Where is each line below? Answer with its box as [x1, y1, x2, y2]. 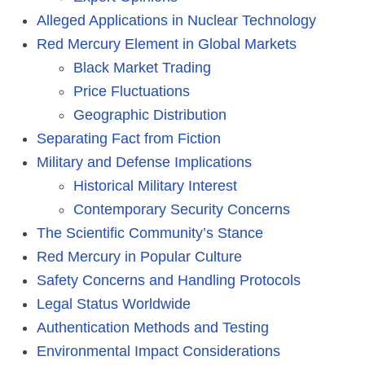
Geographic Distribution [73, 106, 226, 123]
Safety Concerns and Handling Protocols [37, 271, 301, 288]
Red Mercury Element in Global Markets [37, 35, 297, 52]
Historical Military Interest [73, 177, 237, 194]
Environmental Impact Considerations [37, 342, 280, 359]
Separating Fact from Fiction [37, 130, 221, 147]
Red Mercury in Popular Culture [37, 248, 242, 265]
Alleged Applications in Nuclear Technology [37, 11, 316, 29]
